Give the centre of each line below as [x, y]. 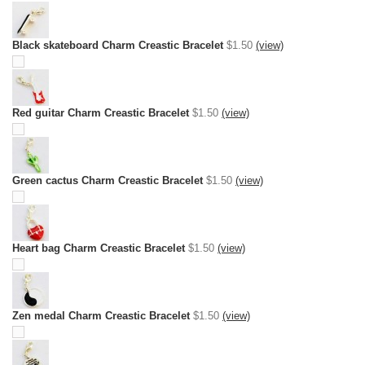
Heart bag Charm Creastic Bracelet [99, 248]
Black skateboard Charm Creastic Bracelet [118, 45]
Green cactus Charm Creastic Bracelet [108, 180]
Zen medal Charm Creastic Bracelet [101, 316]
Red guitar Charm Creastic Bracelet [101, 113]
